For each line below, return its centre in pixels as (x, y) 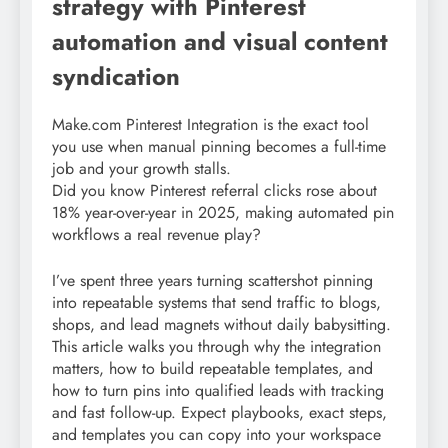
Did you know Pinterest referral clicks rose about (214, 190)
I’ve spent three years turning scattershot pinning (212, 280)
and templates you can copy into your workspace (216, 434)
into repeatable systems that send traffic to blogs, (216, 302)
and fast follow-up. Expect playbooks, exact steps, (219, 412)
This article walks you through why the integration (216, 346)
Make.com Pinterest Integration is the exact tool (210, 124)
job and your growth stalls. (141, 168)
